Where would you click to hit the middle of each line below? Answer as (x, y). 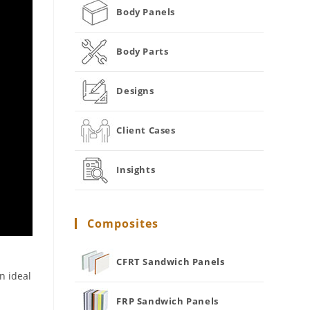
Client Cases (146, 130)
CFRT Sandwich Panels (171, 261)
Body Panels (146, 11)
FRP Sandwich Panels (167, 301)
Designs (135, 90)
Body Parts (143, 51)
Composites (123, 224)
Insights (136, 169)
